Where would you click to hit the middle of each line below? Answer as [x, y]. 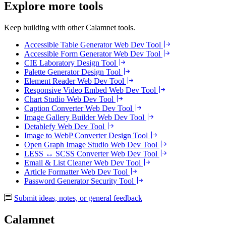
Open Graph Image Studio [67, 144]
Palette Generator [53, 72]
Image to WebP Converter [66, 135]
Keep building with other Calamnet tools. [70, 27]
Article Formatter [52, 172]
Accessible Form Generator [69, 53]
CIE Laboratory [50, 63]
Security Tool [113, 181]
